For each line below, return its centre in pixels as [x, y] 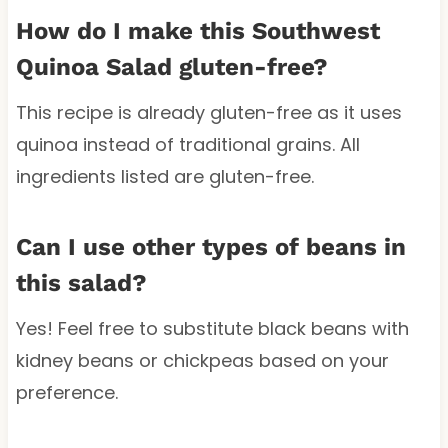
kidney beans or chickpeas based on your [202, 361]
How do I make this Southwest [197, 31]
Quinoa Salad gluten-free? [171, 67]
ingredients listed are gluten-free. [164, 177]
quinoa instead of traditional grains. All [187, 145]
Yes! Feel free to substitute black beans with [212, 329]
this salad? [81, 283]
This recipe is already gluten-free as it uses [208, 113]
